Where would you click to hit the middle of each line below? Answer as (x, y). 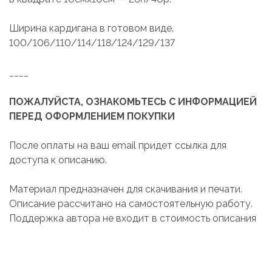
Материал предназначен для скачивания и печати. (126, 189)
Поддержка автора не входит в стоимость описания (133, 218)
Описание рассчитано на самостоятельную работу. (131, 203)
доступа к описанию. (58, 160)
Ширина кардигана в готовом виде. (91, 28)
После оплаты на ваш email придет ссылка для (118, 145)
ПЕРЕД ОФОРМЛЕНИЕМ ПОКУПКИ (92, 116)
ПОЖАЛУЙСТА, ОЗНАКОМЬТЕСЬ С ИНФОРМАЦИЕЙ (133, 101)
